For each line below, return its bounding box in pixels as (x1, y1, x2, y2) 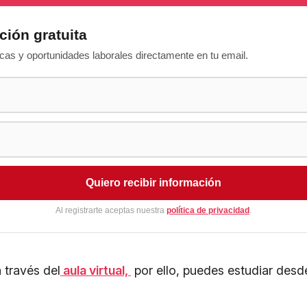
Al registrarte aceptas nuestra (56, 206, 167, 216)
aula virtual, (60, 263, 131, 278)
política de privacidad (167, 206, 249, 216)
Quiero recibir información (86, 177, 221, 189)
